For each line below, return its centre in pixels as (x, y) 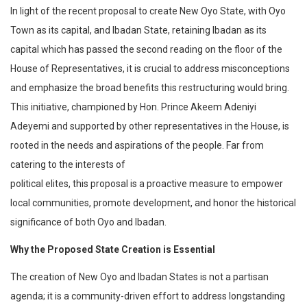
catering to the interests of (68, 164)
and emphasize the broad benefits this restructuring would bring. (150, 87)
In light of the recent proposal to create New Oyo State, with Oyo (148, 11)
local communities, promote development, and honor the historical (153, 202)
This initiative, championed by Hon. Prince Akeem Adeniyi (133, 107)
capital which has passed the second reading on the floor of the (146, 49)
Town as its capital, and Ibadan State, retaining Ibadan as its (138, 30)
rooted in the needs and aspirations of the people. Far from (137, 145)
